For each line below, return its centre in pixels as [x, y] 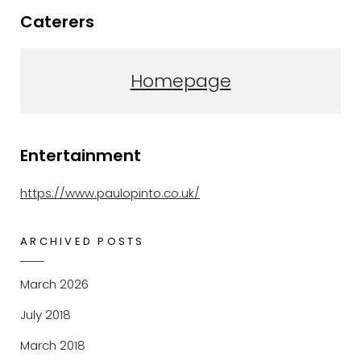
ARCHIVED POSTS [83, 241]
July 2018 [46, 314]
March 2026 [54, 284]
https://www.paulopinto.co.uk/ [110, 193]
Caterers [57, 21]
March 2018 [53, 345]
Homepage [180, 81]
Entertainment [81, 155]
